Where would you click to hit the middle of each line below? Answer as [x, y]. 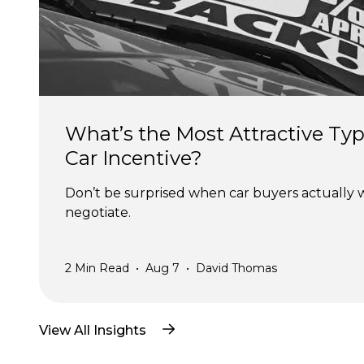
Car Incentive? [134, 158]
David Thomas [236, 268]
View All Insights [93, 330]
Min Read [100, 268]
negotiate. [98, 212]
